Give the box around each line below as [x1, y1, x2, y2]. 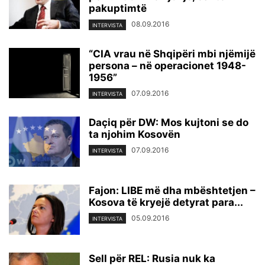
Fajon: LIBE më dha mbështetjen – [89, 184, 256, 196]
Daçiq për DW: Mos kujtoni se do [89, 116, 248, 128]
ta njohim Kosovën [89, 128, 180, 140]
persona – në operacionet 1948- [89, 59, 246, 72]
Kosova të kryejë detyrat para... [89, 196, 243, 208]
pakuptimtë [89, 2, 147, 15]
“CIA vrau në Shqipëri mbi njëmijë [89, 47, 256, 60]
